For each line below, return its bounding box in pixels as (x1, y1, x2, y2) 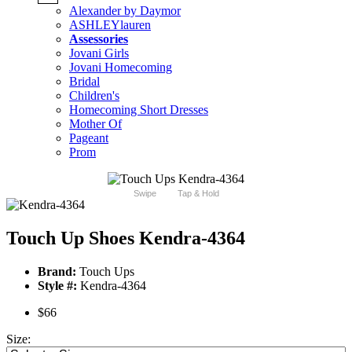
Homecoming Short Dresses (69, 103, 208, 117)
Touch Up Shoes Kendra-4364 (6, 228, 245, 249)
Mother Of (69, 117, 122, 131)
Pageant (69, 131, 108, 145)
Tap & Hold (177, 189, 219, 199)
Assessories (69, 32, 128, 46)
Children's (69, 89, 119, 103)
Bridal (69, 75, 100, 89)
